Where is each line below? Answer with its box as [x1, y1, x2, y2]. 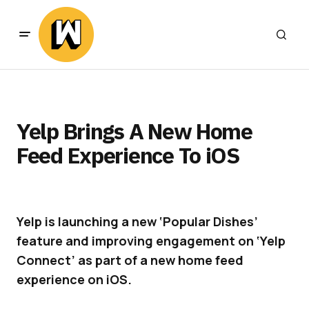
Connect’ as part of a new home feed [17, 252, 243, 268]
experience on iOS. [17, 271, 132, 288]
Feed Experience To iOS [17, 141, 239, 170]
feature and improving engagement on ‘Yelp [17, 232, 286, 249]
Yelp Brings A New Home [17, 117, 252, 146]
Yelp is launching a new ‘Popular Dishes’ [17, 213, 258, 230]
